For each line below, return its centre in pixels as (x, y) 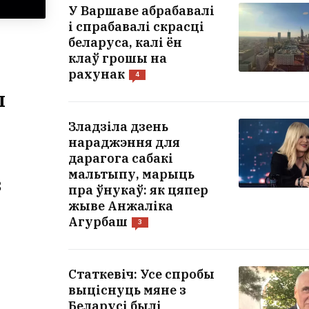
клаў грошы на (118, 58)
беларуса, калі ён (125, 42)
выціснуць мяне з (127, 290)
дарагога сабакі (121, 158)
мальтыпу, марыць (131, 174)
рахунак (97, 74)
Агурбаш (98, 221)
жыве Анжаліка (121, 206)
